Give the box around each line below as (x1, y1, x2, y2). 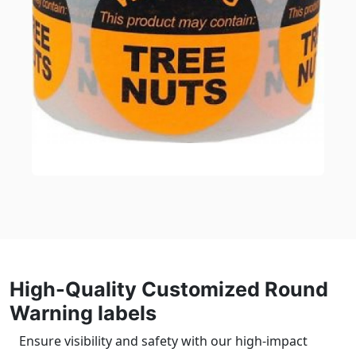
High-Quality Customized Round (10, 277, 328, 301)
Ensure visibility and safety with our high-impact (19, 332, 308, 350)
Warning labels (10, 301, 157, 325)
